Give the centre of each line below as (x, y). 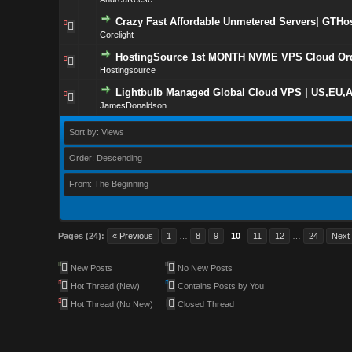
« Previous (133, 236)
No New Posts (204, 268)
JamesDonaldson (133, 105)
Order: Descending (105, 158)
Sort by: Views (96, 132)
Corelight (116, 35)
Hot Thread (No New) (111, 304)
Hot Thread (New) (104, 286)
